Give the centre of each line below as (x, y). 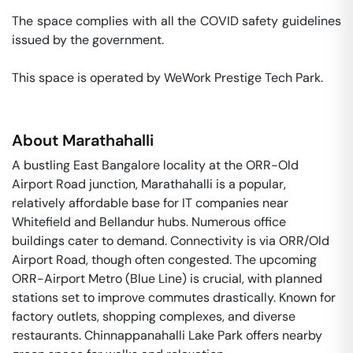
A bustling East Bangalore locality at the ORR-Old (155, 165)
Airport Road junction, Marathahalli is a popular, (149, 184)
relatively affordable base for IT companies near (150, 203)
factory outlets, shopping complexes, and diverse (154, 316)
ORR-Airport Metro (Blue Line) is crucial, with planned (167, 279)
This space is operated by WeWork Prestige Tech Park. (169, 78)
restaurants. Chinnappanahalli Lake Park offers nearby (167, 335)
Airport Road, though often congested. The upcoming (164, 260)
